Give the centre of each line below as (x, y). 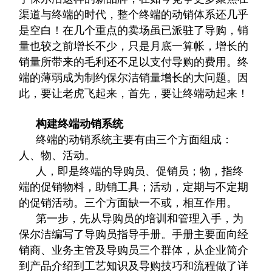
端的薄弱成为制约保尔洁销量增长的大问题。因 (134, 78)
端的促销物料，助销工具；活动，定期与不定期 (134, 187)
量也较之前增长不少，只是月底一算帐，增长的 (134, 46)
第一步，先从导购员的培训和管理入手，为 (140, 219)
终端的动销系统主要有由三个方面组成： (134, 140)
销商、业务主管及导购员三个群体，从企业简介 (134, 250)
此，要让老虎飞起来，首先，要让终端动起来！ (134, 93)
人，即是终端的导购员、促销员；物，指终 (140, 171)
